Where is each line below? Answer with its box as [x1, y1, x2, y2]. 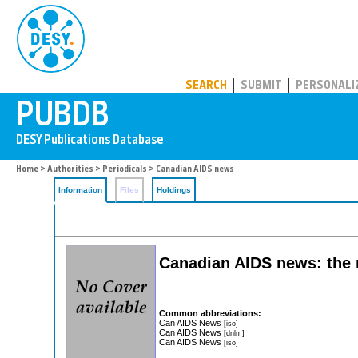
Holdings [157, 185, 191, 194]
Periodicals [102, 165, 147, 174]
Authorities [47, 165, 93, 174]
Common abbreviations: [159, 308, 261, 318]
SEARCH [185, 80, 227, 92]
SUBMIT [241, 80, 282, 92]
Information [58, 185, 102, 194]
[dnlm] [224, 328, 245, 337]
